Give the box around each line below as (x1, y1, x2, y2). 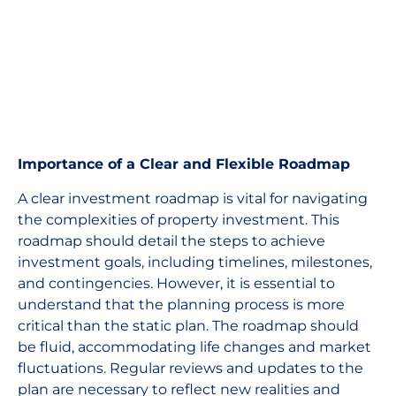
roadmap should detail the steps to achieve (18, 232, 325, 249)
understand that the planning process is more (18, 295, 345, 313)
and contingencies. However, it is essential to (18, 274, 335, 292)
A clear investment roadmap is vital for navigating (18, 189, 368, 207)
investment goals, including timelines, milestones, (18, 253, 372, 270)
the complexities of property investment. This (18, 210, 339, 228)
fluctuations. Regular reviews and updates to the (18, 359, 363, 377)
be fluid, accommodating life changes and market (18, 338, 371, 355)
